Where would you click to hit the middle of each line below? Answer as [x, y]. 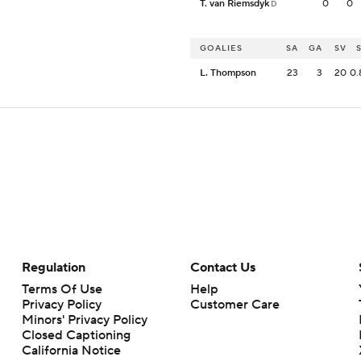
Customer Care [234, 305]
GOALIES [221, 48]
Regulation [53, 268]
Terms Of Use [62, 290]
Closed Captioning [76, 336]
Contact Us [222, 268]
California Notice [71, 351]
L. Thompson [228, 73]
